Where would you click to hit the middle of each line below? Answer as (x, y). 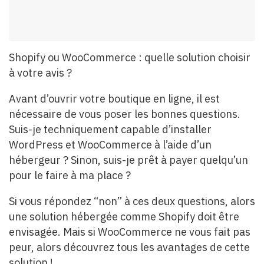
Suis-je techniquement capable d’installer (110, 129)
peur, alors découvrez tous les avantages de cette (129, 247)
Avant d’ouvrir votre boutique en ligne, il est (114, 99)
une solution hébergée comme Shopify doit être (124, 217)
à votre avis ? (40, 73)
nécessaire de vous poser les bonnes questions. (125, 114)
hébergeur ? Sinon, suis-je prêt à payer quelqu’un (128, 160)
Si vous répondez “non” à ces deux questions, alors (132, 201)
